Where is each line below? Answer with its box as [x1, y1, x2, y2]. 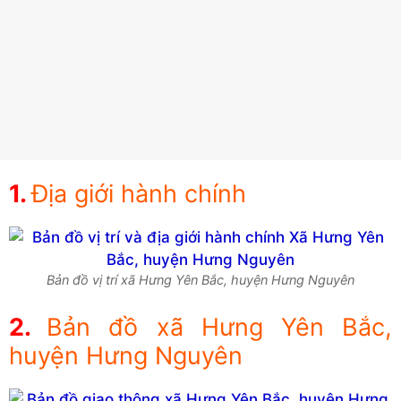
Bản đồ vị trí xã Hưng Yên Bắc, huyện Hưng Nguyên [47, 272, 354, 289]
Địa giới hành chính [31, 179, 246, 209]
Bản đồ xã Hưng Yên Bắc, [47, 311, 393, 342]
